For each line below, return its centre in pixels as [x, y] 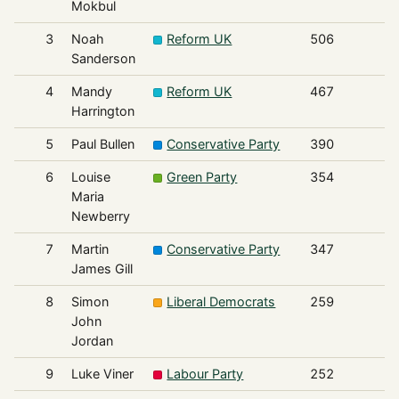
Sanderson [103, 58]
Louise [90, 176]
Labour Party [205, 373]
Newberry [100, 216]
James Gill [102, 268]
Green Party [202, 176]
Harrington [102, 110]
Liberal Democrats [221, 301]
